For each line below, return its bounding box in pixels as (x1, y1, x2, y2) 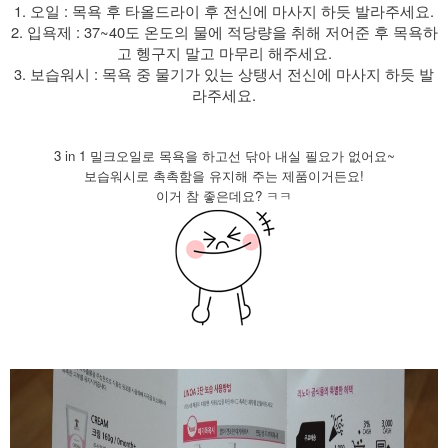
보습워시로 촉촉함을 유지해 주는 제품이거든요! (84, 165, 364, 185)
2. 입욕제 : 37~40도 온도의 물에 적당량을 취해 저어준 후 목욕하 (10, 20, 438, 42)
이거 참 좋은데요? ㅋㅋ (156, 185, 292, 205)
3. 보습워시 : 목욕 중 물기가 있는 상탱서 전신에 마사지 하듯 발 (14, 62, 434, 84)
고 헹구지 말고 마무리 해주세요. (116, 41, 332, 63)
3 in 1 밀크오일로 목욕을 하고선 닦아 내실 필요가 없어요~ (53, 145, 395, 165)
